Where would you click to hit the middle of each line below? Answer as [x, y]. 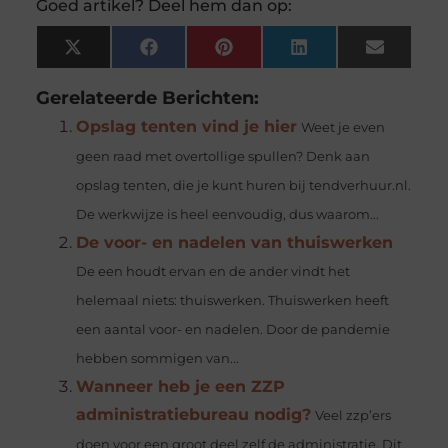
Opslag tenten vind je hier [186, 127]
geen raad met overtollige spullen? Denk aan [222, 157]
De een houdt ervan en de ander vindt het [212, 272]
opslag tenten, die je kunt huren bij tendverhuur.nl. [243, 186]
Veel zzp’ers [352, 416]
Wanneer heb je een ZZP [180, 387]
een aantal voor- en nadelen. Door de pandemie [232, 330]
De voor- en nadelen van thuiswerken [234, 243]
